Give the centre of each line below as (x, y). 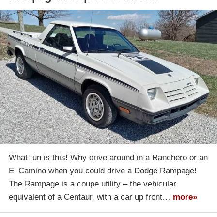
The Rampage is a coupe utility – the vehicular (93, 184)
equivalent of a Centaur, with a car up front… (91, 197)
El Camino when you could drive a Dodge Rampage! (103, 171)
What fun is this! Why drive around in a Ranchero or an (108, 158)
